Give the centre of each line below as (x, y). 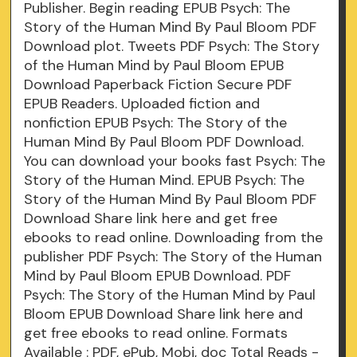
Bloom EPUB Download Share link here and (164, 314)
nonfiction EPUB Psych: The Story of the (156, 123)
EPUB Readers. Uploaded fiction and (142, 104)
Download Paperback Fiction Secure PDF (158, 85)
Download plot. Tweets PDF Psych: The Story (172, 47)
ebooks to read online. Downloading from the (174, 238)
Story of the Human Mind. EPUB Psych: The (165, 180)
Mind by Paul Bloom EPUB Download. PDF (158, 276)
